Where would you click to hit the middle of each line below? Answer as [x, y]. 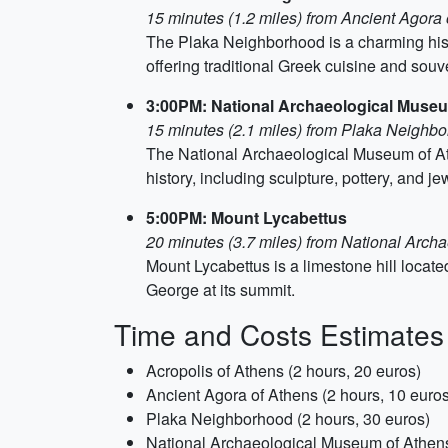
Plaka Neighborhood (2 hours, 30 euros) [288, 418]
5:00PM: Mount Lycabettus [246, 217]
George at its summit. [220, 289]
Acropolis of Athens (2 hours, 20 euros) [283, 370]
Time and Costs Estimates [279, 334]
